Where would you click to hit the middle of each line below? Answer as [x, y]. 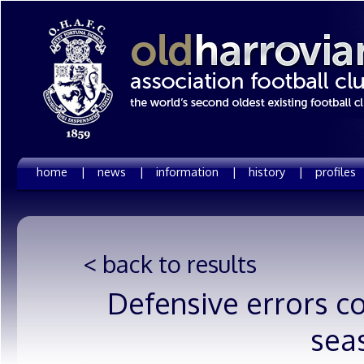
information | [196, 171]
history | [276, 171]
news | [121, 171]
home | [61, 171]
